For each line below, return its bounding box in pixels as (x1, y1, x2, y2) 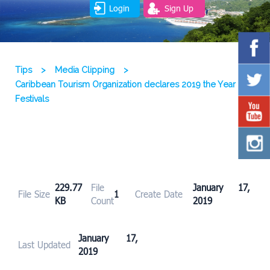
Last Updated (18, 239, 71, 251)
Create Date (135, 189, 183, 200)
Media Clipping (55, 65, 115, 75)
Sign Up (164, 2, 193, 13)
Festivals (15, 94, 49, 104)
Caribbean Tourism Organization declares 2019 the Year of (15, 80, 246, 90)
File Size (18, 189, 50, 200)
